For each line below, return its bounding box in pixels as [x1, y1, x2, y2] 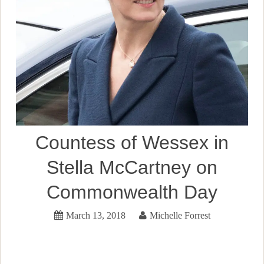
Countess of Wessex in [35, 131, 229, 153]
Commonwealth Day [47, 181, 217, 203]
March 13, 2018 [65, 210, 126, 220]
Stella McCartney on [47, 156, 217, 178]
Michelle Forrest [149, 210, 210, 220]
